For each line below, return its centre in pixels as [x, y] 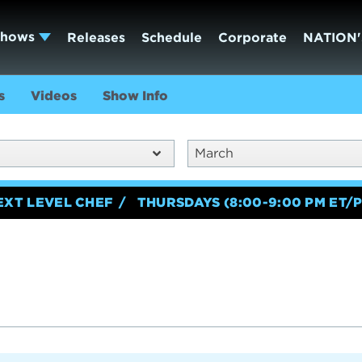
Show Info [136, 96]
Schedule [171, 37]
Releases [96, 37]
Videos [54, 96]
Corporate [252, 37]
